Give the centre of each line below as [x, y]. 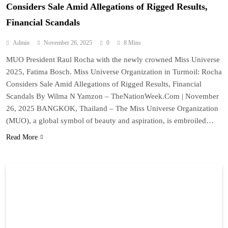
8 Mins [132, 42]
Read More [22, 137]
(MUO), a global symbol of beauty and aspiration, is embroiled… [110, 120]
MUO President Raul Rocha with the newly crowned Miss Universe [113, 59]
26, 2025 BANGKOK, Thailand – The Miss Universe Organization [112, 108]
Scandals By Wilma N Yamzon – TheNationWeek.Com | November [112, 96]
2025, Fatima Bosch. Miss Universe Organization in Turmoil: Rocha [114, 72]
